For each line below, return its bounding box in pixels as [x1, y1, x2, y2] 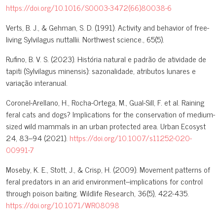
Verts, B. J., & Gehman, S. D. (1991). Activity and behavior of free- [6, 21, 209, 34]
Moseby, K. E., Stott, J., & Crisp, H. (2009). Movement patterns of [6, 163, 210, 176]
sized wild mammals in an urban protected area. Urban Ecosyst [6, 119, 206, 133]
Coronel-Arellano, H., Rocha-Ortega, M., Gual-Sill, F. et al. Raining [6, 96, 204, 109]
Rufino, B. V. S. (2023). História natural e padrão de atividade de [6, 52, 206, 66]
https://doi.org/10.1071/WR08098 [6, 198, 119, 212]
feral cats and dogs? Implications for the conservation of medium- [6, 108, 215, 121]
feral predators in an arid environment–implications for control [6, 175, 203, 188]
